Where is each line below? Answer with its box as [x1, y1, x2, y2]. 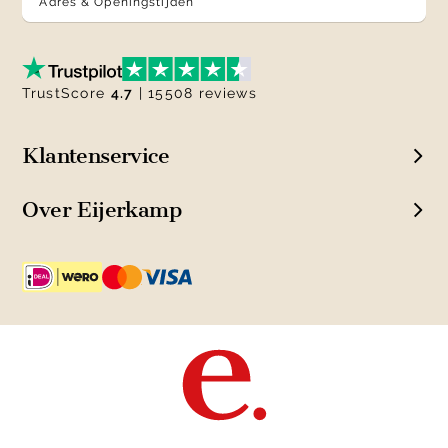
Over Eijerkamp [22, 197, 181, 222]
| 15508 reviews [133, 85, 257, 101]
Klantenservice [22, 143, 169, 168]
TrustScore [22, 85, 111, 101]
